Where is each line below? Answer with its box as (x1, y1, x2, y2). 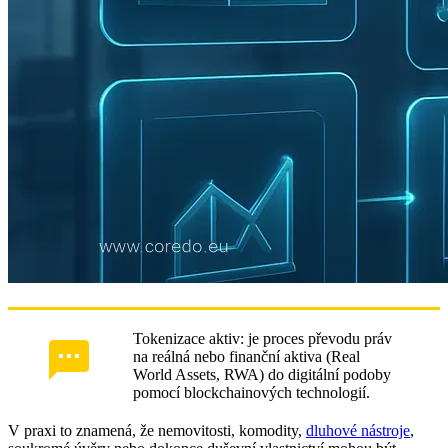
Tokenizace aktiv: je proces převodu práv (133, 329, 392, 347)
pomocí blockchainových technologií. (133, 383, 370, 401)
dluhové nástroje (306, 421, 410, 439)
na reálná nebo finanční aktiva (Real (133, 347, 360, 365)
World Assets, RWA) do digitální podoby (133, 365, 391, 383)
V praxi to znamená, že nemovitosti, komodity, (8, 421, 306, 439)
